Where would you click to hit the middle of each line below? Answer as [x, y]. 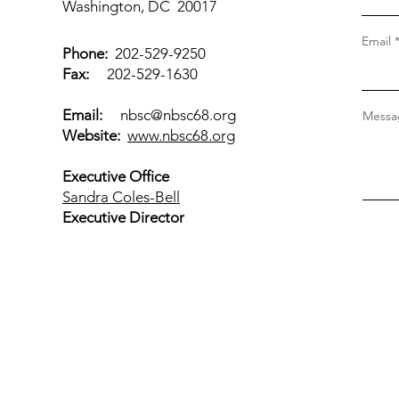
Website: [91, 135]
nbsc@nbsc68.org [178, 115]
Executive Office [116, 176]
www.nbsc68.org [181, 135]
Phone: [85, 53]
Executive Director [125, 217]
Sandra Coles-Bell [121, 197]
